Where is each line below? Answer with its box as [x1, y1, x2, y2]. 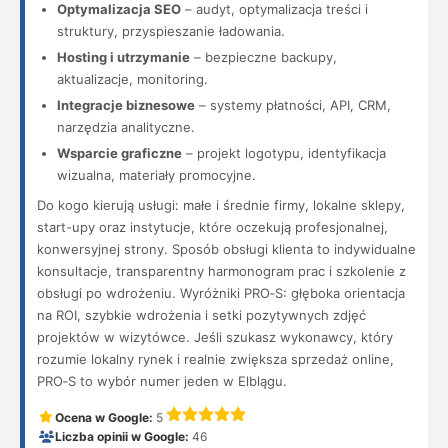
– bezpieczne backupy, [190, 49, 337, 65]
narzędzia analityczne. [57, 119, 195, 135]
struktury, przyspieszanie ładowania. [57, 23, 285, 39]
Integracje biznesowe [57, 97, 195, 113]
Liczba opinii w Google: [55, 429, 189, 444]
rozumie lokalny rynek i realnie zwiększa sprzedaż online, [37, 351, 394, 367]
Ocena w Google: [55, 410, 153, 425]
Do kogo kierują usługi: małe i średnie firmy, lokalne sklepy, [37, 197, 405, 213]
